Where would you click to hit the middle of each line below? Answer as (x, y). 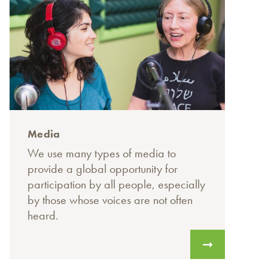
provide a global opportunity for (103, 169)
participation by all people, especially (116, 185)
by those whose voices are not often (110, 200)
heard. (43, 216)
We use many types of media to (102, 153)
